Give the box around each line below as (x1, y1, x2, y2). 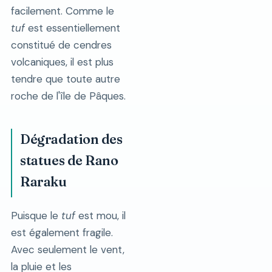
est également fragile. (10, 225, 113, 239)
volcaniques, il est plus (10, 55, 114, 69)
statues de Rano (20, 152, 118, 169)
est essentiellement (24, 21, 120, 35)
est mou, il (75, 208, 126, 222)
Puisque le (10, 208, 61, 222)
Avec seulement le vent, (10, 242, 124, 256)
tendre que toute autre (10, 72, 120, 86)
